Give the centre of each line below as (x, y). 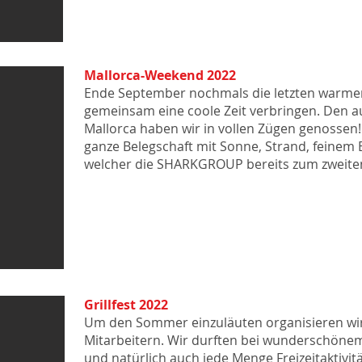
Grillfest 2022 (126, 305)
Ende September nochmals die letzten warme (222, 93)
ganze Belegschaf (136, 146)
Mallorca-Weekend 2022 (160, 75)
